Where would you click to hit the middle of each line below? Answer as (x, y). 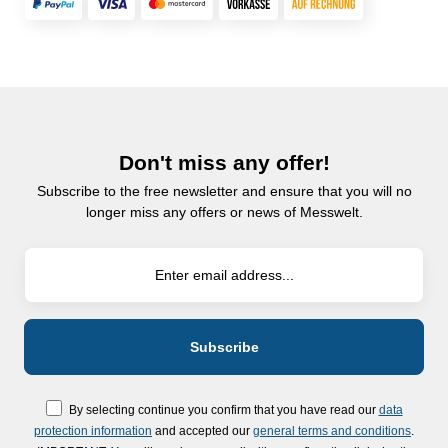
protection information (93, 430)
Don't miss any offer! (224, 162)
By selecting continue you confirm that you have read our (223, 409)
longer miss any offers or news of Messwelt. (224, 212)
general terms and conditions (332, 430)
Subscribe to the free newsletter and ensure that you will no (224, 191)
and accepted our (202, 430)
